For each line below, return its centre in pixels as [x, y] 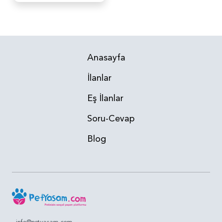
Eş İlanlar [105, 98]
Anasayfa [106, 57]
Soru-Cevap [111, 118]
